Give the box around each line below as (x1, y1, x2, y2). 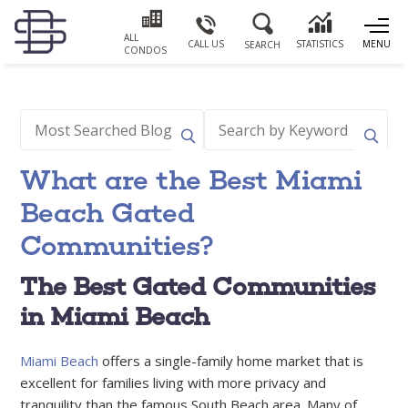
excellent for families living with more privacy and (20, 373, 327, 392)
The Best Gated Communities (20, 271, 377, 301)
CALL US (187, 36, 224, 50)
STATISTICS (295, 37, 343, 50)
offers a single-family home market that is (98, 352, 364, 370)
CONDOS (124, 43, 167, 56)
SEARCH (244, 38, 280, 51)
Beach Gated (20, 196, 196, 229)
